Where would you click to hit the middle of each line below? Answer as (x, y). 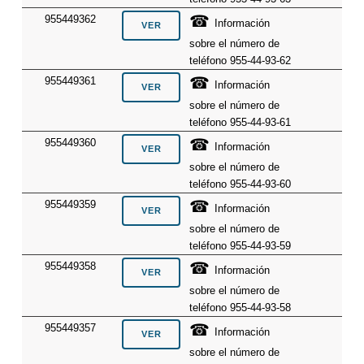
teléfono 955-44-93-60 (240, 184)
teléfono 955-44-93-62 (240, 60)
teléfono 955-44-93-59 (240, 245)
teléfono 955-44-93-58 (240, 307)
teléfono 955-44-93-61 (240, 122)
